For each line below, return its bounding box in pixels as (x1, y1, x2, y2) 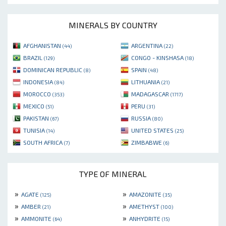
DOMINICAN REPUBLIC (23, 66, 84, 73)
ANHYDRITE (129, 214, 162, 222)
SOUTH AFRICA (23, 138, 64, 146)
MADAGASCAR (131, 90, 171, 97)
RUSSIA (131, 114, 152, 122)
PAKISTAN (23, 114, 50, 122)
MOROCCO (23, 90, 52, 97)
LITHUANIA (131, 78, 161, 85)
